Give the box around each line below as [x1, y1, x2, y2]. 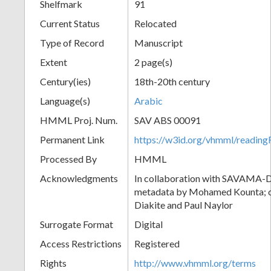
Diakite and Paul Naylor [134, 198, 233, 211]
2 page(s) [134, 56, 172, 68]
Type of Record [40, 36, 104, 48]
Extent [40, 56, 67, 68]
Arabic [134, 94, 163, 106]
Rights [40, 256, 67, 269]
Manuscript [134, 36, 183, 48]
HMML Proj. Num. [40, 114, 117, 126]
